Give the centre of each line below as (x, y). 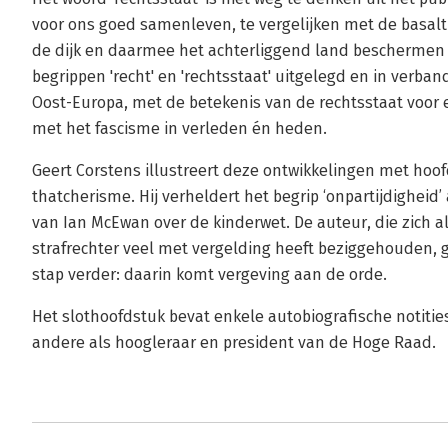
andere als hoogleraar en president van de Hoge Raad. (234, 342)
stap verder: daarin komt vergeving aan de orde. (209, 274)
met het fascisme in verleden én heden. (179, 128)
